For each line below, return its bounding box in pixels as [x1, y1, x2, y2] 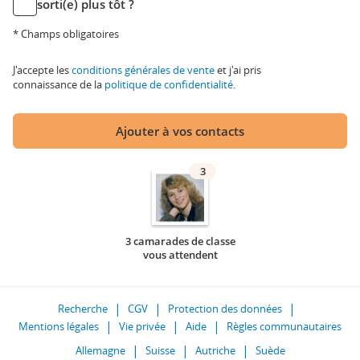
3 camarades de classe [125, 234, 235, 248]
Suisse [145, 343, 175, 358]
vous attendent [142, 247, 218, 262]
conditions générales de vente [72, 63, 215, 77]
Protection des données [168, 301, 282, 316]
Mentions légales [18, 319, 99, 333]
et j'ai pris [215, 63, 261, 77]
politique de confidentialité [104, 77, 233, 92]
